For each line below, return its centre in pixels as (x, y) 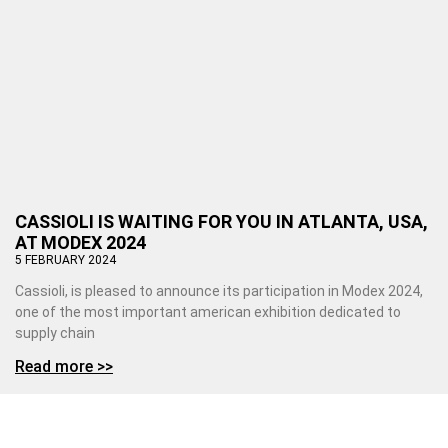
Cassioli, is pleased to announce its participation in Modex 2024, (219, 290)
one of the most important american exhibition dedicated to (208, 311)
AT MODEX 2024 (80, 242)
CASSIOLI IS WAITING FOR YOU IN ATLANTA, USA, (221, 221)
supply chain (55, 332)
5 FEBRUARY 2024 (65, 259)
